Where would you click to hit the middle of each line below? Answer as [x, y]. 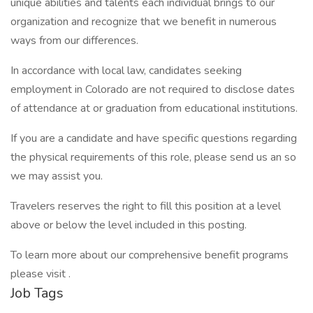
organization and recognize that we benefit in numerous [144, 22]
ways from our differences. [76, 41]
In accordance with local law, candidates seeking [126, 71]
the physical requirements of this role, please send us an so [153, 157]
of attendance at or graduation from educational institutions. [154, 108]
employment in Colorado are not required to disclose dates [153, 89]
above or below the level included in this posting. [129, 225]
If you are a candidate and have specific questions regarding [154, 138]
